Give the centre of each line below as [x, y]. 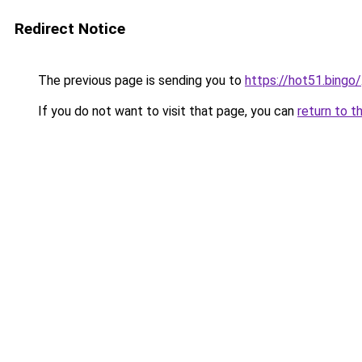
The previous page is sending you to [140, 80]
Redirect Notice [70, 29]
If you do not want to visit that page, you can [166, 111]
